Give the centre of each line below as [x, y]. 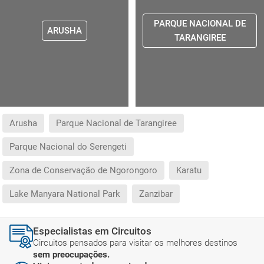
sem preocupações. [71, 255]
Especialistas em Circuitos [92, 231]
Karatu [189, 171]
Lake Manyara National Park [65, 194]
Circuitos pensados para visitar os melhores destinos [135, 243]
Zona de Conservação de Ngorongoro [83, 171]
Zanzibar [156, 194]
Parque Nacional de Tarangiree [116, 123]
